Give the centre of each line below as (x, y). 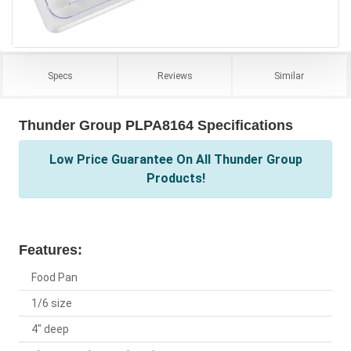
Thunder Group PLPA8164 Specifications (156, 126)
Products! (175, 179)
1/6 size (52, 304)
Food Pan (54, 278)
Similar (289, 76)
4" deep (50, 329)
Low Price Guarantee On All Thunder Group (175, 160)
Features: (51, 250)
